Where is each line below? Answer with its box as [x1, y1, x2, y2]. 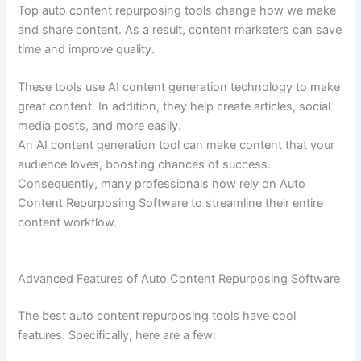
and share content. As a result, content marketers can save [18, 22, 342, 37]
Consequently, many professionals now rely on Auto [18, 176, 306, 192]
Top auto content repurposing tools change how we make [18, 2, 337, 18]
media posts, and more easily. [18, 118, 182, 134]
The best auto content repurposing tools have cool [18, 309, 297, 324]
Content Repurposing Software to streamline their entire [18, 196, 324, 211]
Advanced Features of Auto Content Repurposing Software [18, 272, 341, 287]
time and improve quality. [18, 41, 156, 56]
